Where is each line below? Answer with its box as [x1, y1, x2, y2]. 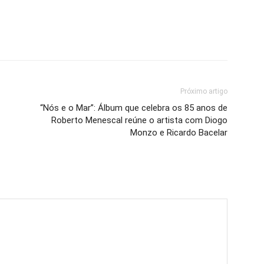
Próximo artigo [180, 87, 227, 95]
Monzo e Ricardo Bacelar [130, 127, 227, 138]
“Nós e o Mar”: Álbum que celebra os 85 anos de [40, 103, 227, 113]
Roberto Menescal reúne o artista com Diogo [51, 115, 227, 126]
